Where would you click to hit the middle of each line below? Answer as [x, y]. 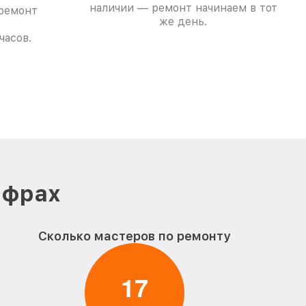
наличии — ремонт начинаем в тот [183, 8]
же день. [183, 22]
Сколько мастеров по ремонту [135, 236]
